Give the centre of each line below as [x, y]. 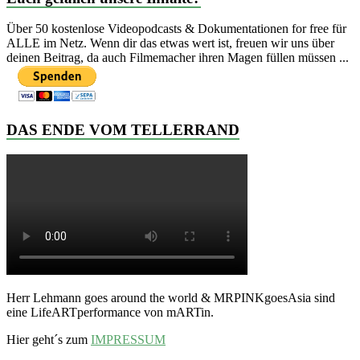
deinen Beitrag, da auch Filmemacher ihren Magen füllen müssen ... [178, 58]
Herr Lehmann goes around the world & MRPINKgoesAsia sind [171, 297]
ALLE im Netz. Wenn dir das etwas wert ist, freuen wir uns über [170, 43]
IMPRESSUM [128, 339]
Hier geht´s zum [49, 339]
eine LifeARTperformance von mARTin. [110, 312]
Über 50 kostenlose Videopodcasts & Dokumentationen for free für [176, 29]
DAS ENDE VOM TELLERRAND [123, 130]
